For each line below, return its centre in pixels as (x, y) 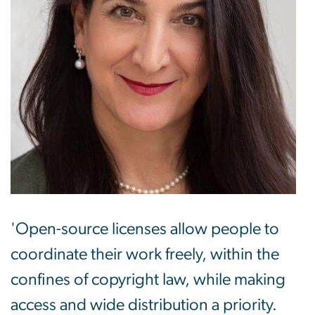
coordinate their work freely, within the (145, 254)
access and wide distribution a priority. (144, 305)
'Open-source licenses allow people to (145, 229)
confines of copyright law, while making (148, 279)
